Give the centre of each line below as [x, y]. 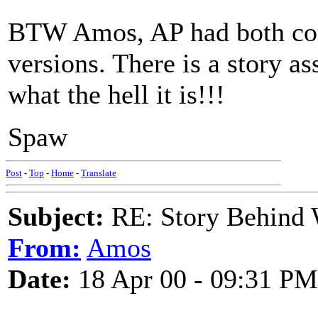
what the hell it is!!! [116, 94]
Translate [99, 173]
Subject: [56, 216]
